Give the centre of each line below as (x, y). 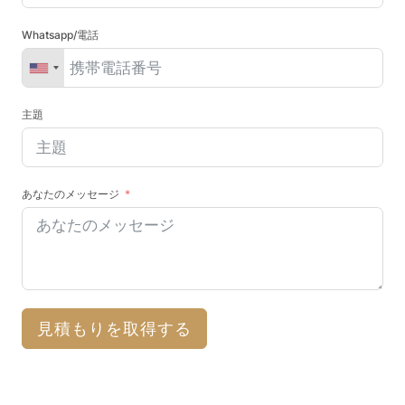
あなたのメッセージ (71, 194)
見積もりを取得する (114, 329)
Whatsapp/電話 (60, 35)
